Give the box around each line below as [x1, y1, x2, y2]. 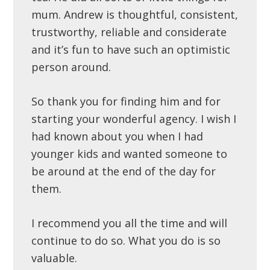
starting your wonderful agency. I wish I [31, 111, 237, 126]
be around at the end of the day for [31, 164, 216, 178]
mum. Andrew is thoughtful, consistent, [31, 7, 239, 22]
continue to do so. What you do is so [31, 233, 221, 248]
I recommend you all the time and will [31, 216, 228, 230]
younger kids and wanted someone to [31, 146, 228, 161]
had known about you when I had [31, 129, 204, 143]
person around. [31, 60, 111, 74]
